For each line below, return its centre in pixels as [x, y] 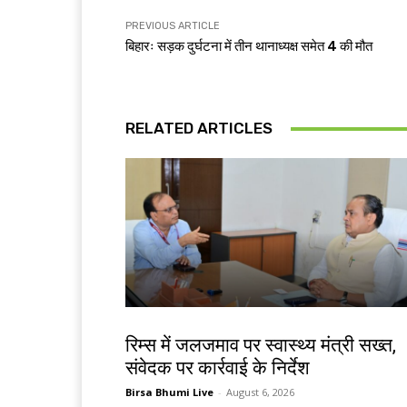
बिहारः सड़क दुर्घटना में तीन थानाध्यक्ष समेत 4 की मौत [249, 47]
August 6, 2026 [260, 392]
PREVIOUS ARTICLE [173, 26]
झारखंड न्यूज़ [152, 327]
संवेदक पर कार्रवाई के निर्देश [218, 368]
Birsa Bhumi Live [169, 392]
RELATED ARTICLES [199, 129]
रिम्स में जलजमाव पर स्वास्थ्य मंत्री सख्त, [261, 346]
